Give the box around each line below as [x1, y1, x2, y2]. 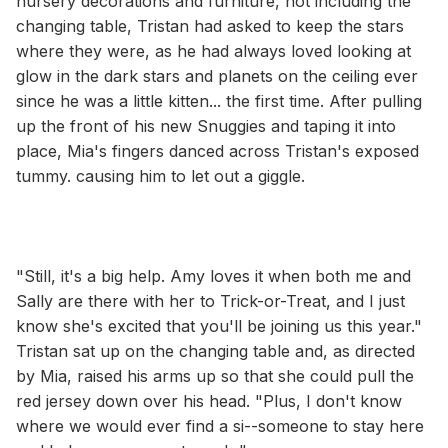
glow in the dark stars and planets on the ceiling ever [16, 65, 418, 86]
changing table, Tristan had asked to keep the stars [16, 15, 404, 36]
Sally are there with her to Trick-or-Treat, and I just [16, 290, 405, 311]
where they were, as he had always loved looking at [16, 40, 411, 61]
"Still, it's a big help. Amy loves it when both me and [16, 265, 411, 286]
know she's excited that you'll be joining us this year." [16, 315, 422, 336]
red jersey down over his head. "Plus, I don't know [16, 390, 402, 411]
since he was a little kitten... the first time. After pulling [16, 90, 422, 111]
